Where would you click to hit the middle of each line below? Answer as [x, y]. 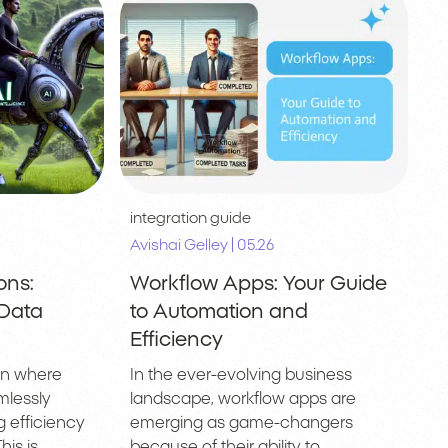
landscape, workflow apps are [242, 398]
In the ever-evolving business [240, 374]
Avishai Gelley [178, 245]
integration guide [190, 218]
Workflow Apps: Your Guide [258, 283]
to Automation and [218, 311]
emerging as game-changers [241, 422]
